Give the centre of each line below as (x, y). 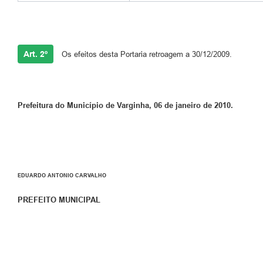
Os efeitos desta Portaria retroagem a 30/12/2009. (147, 54)
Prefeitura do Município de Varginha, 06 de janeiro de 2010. (125, 105)
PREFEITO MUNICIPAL (59, 200)
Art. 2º (36, 54)
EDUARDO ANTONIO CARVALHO (62, 175)
